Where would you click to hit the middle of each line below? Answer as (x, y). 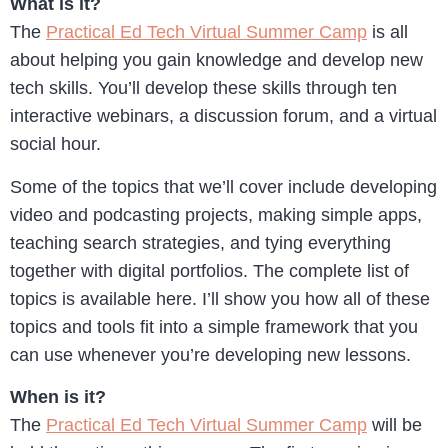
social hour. (55, 144)
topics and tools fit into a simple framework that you (214, 326)
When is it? (58, 396)
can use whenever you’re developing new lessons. (210, 354)
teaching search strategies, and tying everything (200, 242)
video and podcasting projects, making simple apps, (216, 214)
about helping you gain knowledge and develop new (216, 60)
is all (387, 32)
